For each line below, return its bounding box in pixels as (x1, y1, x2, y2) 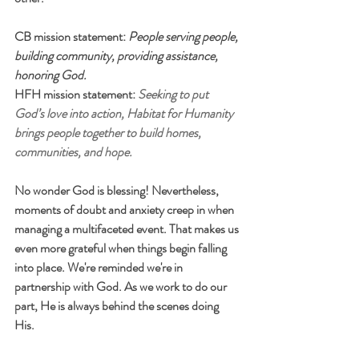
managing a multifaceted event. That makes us (14, 220, 241, 238)
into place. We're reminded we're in (14, 258, 185, 276)
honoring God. (14, 66, 89, 84)
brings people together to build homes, (14, 123, 204, 142)
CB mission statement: (14, 27, 128, 46)
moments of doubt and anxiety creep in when (14, 200, 236, 219)
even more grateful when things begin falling (14, 239, 229, 257)
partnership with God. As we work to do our (14, 277, 229, 296)
